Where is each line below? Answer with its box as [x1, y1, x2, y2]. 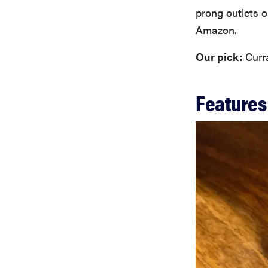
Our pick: [196, 48, 242, 64]
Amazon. [196, 22, 237, 37]
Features [196, 86, 266, 118]
